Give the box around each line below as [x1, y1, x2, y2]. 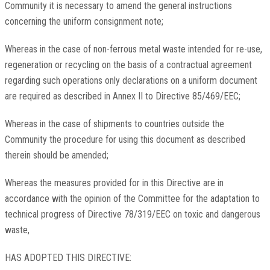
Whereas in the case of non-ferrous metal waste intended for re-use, [4, 43, 262, 55]
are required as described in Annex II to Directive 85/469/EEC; [4, 90, 240, 102]
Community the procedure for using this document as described [4, 134, 245, 146]
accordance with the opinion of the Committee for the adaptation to [4, 193, 260, 205]
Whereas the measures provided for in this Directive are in [4, 177, 224, 189]
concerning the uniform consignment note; [4, 16, 163, 28]
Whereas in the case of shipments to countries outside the [4, 118, 224, 130]
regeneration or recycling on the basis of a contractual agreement [4, 59, 252, 71]
